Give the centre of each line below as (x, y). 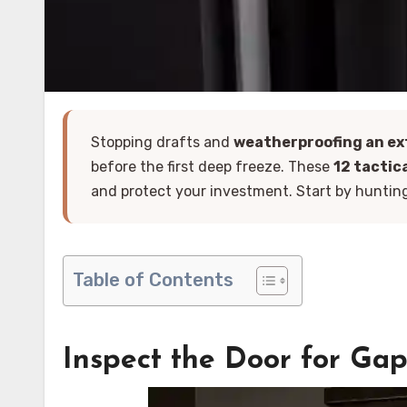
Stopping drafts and (167, 142)
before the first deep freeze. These (212, 166)
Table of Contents (153, 279)
